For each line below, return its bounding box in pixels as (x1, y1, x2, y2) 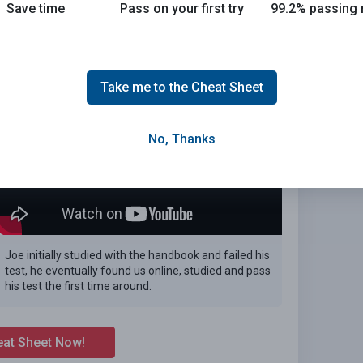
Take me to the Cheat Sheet (100, 79, 263, 96)
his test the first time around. (5, 280, 152, 293)
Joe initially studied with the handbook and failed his (5, 249, 270, 263)
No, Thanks (147, 131, 216, 147)
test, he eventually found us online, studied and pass (5, 264, 271, 278)
